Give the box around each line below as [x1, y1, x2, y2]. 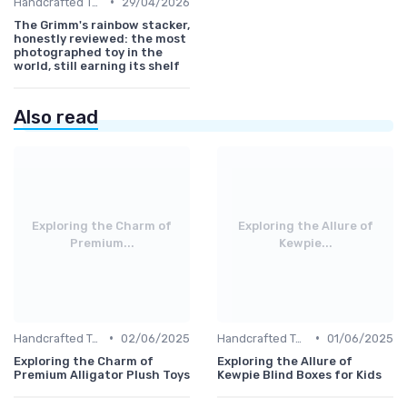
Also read [14, 105, 98, 128]
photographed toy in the [14, 45, 163, 59]
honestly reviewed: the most [14, 31, 186, 45]
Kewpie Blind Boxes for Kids [217, 367, 382, 382]
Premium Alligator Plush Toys [14, 367, 190, 382]
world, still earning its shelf [14, 58, 180, 73]
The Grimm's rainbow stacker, [14, 17, 190, 32]
